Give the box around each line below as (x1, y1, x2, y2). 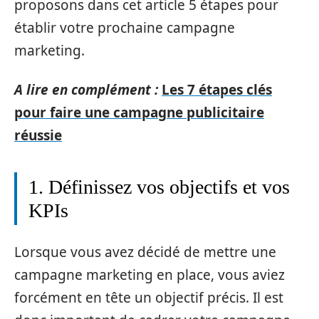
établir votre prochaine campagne (14, 19, 235, 37)
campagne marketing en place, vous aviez (14, 266, 285, 284)
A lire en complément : (14, 80, 158, 99)
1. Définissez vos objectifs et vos (28, 175, 290, 198)
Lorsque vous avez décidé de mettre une (14, 243, 276, 261)
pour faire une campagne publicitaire (14, 103, 264, 122)
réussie (14, 125, 62, 145)
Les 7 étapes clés (162, 80, 272, 99)
